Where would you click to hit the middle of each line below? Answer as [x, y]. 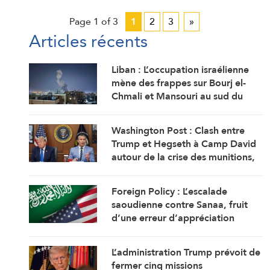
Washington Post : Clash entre [178, 130]
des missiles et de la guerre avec [183, 170]
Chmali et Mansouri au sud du [177, 96]
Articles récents [88, 41]
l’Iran [123, 183]
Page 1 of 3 [94, 21]
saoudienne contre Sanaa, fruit [180, 204]
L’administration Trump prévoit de [186, 252]
